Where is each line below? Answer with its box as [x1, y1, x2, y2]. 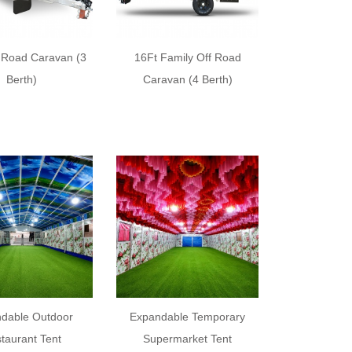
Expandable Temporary [130, 310, 246, 323]
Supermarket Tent [143, 332, 233, 345]
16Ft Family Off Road [134, 50, 241, 64]
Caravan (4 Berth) [142, 72, 233, 86]
